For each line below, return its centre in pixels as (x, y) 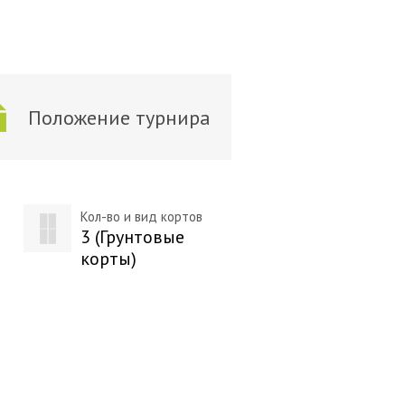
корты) (108, 259)
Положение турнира (119, 118)
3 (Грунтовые (132, 237)
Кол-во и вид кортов (141, 217)
